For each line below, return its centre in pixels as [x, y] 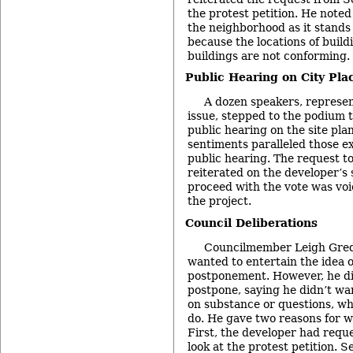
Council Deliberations [251, 223]
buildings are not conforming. [269, 56]
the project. [219, 201]
